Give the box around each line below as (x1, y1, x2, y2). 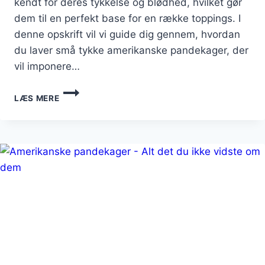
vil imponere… (14, 60, 80, 72)
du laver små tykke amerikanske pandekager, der (14, 44, 248, 56)
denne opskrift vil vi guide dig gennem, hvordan (14, 28, 240, 40)
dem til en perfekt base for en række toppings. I (14, 12, 241, 24)
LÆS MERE (14, 93, 60, 103)
